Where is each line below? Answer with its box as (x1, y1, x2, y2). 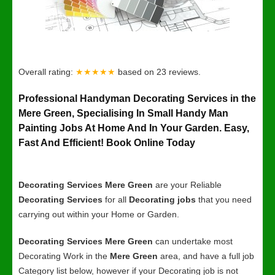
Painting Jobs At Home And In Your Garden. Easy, (18, 123, 249, 133)
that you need (196, 195, 252, 204)
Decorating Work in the (18, 251, 110, 261)
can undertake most (153, 236, 233, 246)
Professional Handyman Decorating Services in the (18, 93, 256, 104)
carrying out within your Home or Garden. (18, 209, 179, 219)
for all (103, 195, 129, 204)
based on (118, 67, 157, 77)
